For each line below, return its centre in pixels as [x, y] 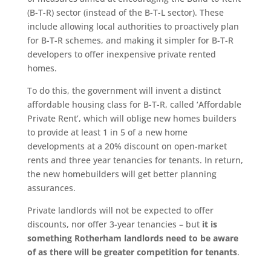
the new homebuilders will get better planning [122, 174]
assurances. [51, 188]
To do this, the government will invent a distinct [124, 91]
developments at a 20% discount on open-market [127, 146]
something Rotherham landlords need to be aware [132, 238]
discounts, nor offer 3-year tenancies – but [114, 224]
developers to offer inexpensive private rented [121, 54]
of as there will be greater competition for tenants [132, 252]
